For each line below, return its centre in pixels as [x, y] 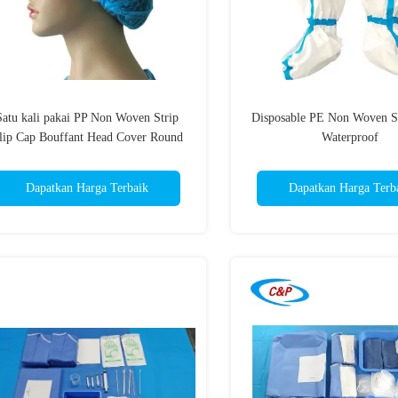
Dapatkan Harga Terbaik [87, 188]
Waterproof [350, 137]
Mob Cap [87, 157]
